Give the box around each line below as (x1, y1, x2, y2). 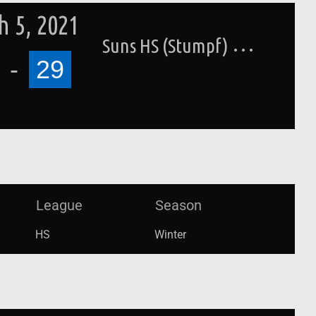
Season (155, 197, 202, 214)
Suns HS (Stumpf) (102, 34, 229, 56)
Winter (154, 228, 186, 241)
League (36, 197, 83, 214)
